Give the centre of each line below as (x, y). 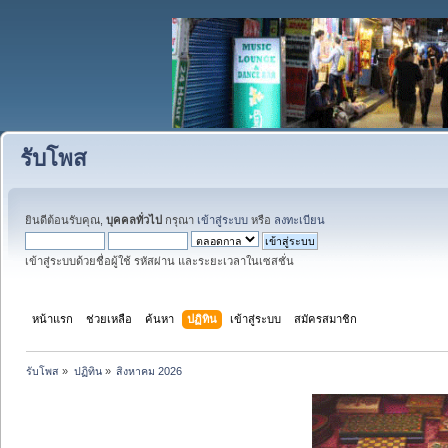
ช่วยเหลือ (109, 318)
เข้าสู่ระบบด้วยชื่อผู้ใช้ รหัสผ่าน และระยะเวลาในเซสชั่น (159, 261)
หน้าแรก (53, 318)
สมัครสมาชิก (326, 318)
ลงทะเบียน (299, 220)
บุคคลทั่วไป (134, 220)
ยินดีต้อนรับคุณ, (65, 220)
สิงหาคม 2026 (148, 370)
